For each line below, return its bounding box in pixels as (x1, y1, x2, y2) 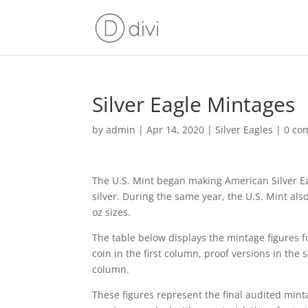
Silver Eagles (215, 123, 274, 136)
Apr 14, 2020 (146, 123, 205, 136)
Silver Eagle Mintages (92, 90, 296, 118)
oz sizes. (92, 206, 131, 219)
